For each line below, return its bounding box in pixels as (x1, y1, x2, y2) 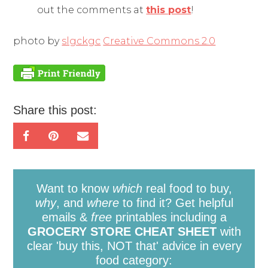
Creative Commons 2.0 (103, 35, 216, 47)
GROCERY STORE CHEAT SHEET (27, 224, 217, 238)
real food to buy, (142, 181, 232, 195)
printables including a (111, 210, 227, 224)
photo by (13, 35, 62, 47)
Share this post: (13, 103, 98, 117)
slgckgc (62, 35, 101, 47)
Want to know (36, 181, 112, 195)
